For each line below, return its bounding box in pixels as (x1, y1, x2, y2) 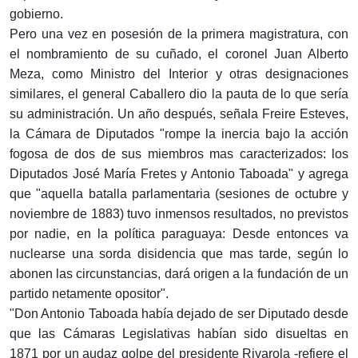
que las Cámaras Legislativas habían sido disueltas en (10, 327, 348, 341)
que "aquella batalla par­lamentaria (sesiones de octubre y (10, 187, 348, 201)
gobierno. (10, 7, 63, 22)
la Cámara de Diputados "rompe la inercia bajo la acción (10, 127, 348, 141)
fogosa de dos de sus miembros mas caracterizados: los (10, 147, 348, 161)
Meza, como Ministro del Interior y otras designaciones (10, 67, 348, 82)
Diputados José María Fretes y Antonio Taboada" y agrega (10, 167, 348, 181)
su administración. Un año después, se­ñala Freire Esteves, (10, 107, 348, 121)
